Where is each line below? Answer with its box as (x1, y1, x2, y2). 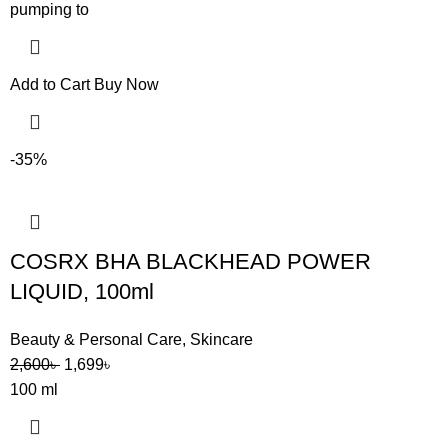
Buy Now (94, 76, 159, 93)
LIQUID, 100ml (10, 279, 154, 304)
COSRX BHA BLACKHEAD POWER (10, 249, 371, 274)
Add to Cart (10, 76, 90, 93)
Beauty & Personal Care (10, 331, 182, 348)
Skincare (190, 331, 253, 348)
